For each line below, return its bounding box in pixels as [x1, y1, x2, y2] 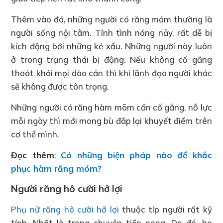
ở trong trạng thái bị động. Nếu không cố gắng [11, 54, 212, 65]
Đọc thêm [11, 149, 54, 160]
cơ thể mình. [11, 128, 60, 139]
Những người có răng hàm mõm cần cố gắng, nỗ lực [11, 102, 212, 112]
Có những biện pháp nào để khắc [61, 149, 212, 160]
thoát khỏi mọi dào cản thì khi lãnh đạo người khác [11, 67, 212, 78]
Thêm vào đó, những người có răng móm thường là [11, 13, 212, 24]
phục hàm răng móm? [11, 163, 102, 174]
